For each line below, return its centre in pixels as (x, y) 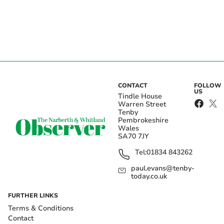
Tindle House (140, 96)
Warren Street (142, 104)
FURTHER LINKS (33, 195)
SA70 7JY (133, 136)
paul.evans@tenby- (163, 168)
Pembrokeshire (143, 120)
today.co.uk (149, 176)
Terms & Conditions (41, 208)
